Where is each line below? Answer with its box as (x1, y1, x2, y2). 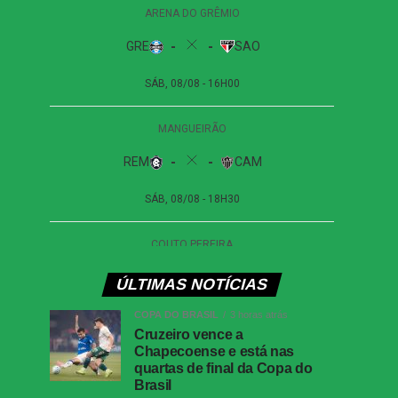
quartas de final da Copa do (134, 360, 313, 376)
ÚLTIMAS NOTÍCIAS (114, 275, 270, 293)
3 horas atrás (230, 308, 288, 320)
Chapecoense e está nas (134, 343, 294, 359)
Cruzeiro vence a (134, 326, 243, 342)
